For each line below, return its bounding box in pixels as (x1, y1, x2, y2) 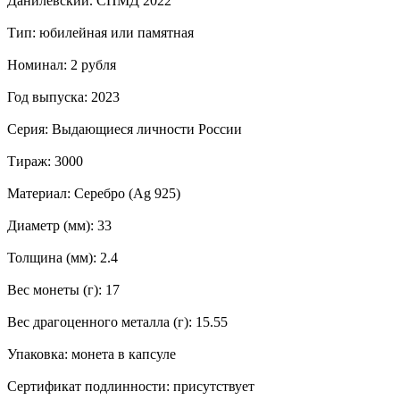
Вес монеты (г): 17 (7, 281, 120, 297)
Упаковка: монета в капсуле (7, 346, 176, 362)
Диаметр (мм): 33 (7, 217, 112, 233)
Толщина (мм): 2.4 (7, 249, 118, 265)
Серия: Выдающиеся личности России (7, 121, 242, 137)
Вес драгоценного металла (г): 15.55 (7, 313, 228, 329)
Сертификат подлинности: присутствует (7, 378, 254, 394)
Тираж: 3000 (7, 153, 83, 169)
